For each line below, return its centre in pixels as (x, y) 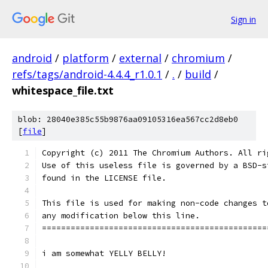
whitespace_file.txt (63, 90)
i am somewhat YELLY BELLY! (104, 253)
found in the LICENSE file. (104, 178)
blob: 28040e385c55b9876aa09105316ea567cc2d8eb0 (128, 119)
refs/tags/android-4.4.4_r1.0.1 (87, 74)
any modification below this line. (121, 216)
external (140, 58)
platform (86, 58)
